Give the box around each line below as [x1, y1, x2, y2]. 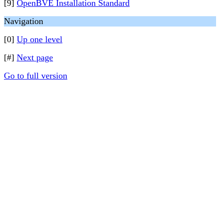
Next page [17, 53, 53, 62]
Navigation [4, 16, 43, 26]
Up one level [17, 34, 62, 44]
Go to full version [4, 71, 67, 81]
